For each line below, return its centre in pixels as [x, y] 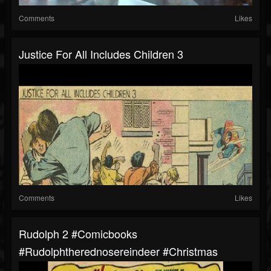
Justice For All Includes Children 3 [101, 54]
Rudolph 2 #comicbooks [78, 234]
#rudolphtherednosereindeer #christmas [118, 251]
